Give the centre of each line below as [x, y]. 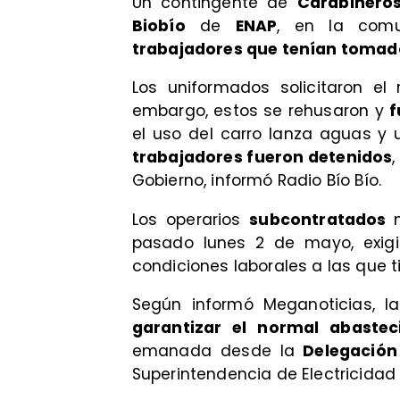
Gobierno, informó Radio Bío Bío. [259, 181]
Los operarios [191, 219]
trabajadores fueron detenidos [262, 158]
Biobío [158, 25]
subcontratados [322, 219]
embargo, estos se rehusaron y [260, 111]
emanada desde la [213, 351]
